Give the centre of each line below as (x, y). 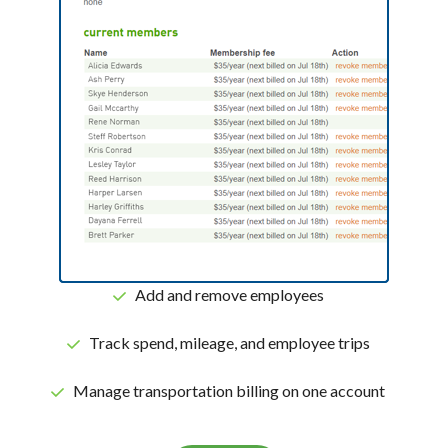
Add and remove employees (230, 294)
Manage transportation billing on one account (230, 390)
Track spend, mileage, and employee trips (230, 342)
